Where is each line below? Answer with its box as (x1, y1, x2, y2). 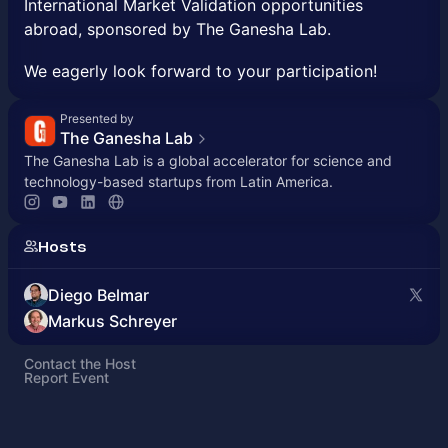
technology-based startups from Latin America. (24, 173, 333, 190)
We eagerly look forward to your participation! (24, 61, 377, 81)
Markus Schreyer (48, 311, 177, 331)
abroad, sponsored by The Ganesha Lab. (24, 19, 331, 39)
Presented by (60, 111, 134, 126)
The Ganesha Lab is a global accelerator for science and (24, 152, 392, 169)
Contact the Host (24, 355, 136, 372)
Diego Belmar (48, 285, 149, 305)
